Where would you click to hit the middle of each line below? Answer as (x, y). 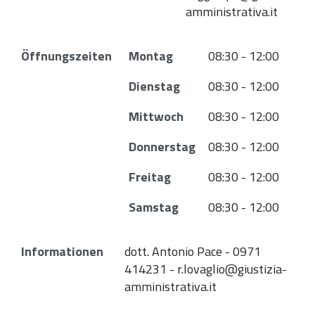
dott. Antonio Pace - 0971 (193, 251)
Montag (151, 56)
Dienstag (154, 86)
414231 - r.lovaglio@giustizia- (206, 269)
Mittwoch (156, 116)
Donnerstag (162, 147)
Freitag (150, 177)
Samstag (154, 207)
